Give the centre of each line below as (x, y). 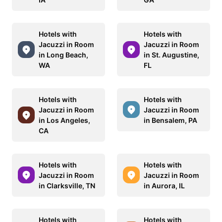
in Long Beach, (63, 55)
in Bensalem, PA (170, 120)
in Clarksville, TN (67, 185)
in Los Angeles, (64, 120)
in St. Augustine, (171, 55)
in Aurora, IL (164, 185)
